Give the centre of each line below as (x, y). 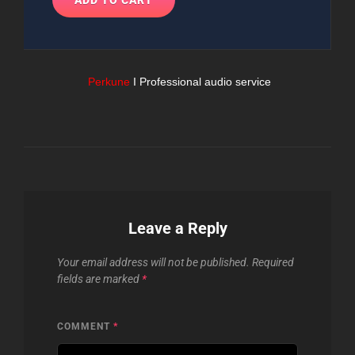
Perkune (109, 81)
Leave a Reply (177, 228)
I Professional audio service (202, 81)
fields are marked (99, 279)
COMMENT (85, 326)
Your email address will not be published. (153, 262)
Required (273, 262)
